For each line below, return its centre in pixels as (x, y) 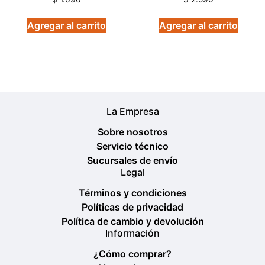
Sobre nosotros (132, 132)
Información (132, 233)
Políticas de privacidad (132, 207)
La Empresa (132, 112)
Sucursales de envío (132, 161)
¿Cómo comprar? (132, 254)
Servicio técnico (132, 146)
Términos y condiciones (132, 193)
